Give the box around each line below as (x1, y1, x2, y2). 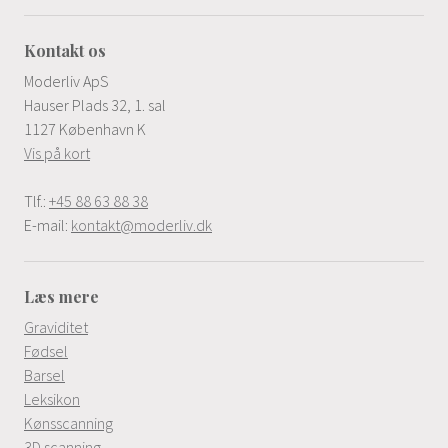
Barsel (24, 365, 65, 385)
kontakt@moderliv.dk (71, 215, 212, 235)
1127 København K (24, 119, 146, 139)
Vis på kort (24, 143, 90, 163)
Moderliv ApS (24, 71, 109, 91)
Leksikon (24, 389, 80, 409)
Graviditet (24, 317, 88, 337)
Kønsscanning (24, 413, 113, 433)
